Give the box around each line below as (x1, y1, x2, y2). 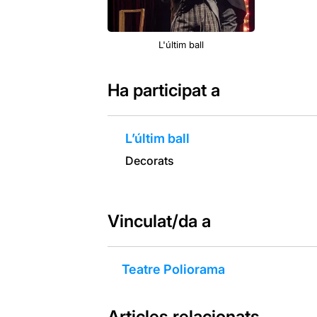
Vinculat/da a (107, 210, 211, 231)
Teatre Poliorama (121, 261, 225, 277)
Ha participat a (107, 79, 220, 100)
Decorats (125, 153, 174, 168)
